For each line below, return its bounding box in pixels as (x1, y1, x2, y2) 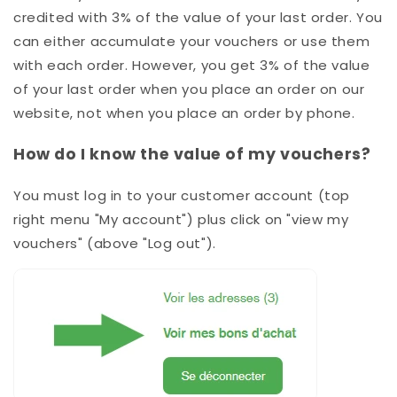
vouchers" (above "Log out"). (13, 234, 216, 253)
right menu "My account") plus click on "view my (13, 210, 349, 230)
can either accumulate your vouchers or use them (13, 32, 370, 51)
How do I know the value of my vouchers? (13, 143, 371, 165)
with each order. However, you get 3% (13, 56, 284, 75)
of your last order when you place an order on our (13, 80, 365, 99)
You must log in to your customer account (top (13, 186, 351, 206)
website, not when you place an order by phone (13, 104, 353, 123)
